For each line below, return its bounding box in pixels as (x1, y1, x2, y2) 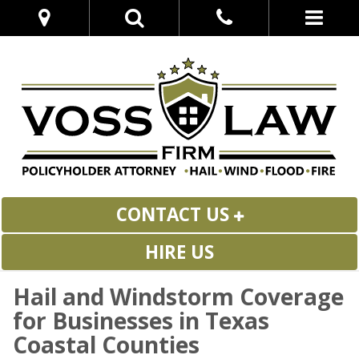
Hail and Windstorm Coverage (13, 280, 344, 312)
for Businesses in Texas (13, 305, 269, 336)
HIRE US (145, 239, 214, 264)
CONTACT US (115, 202, 234, 228)
